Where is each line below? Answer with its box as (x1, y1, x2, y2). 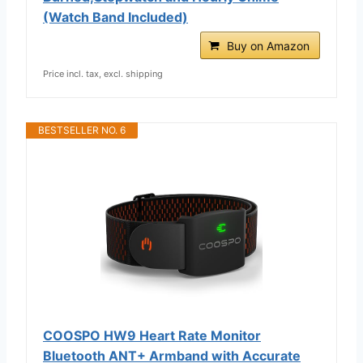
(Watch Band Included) (43, 8, 188, 25)
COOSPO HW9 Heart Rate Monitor (43, 327, 261, 344)
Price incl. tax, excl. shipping (43, 67, 163, 79)
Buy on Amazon (227, 38, 310, 53)
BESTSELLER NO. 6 (38, 123, 126, 136)
